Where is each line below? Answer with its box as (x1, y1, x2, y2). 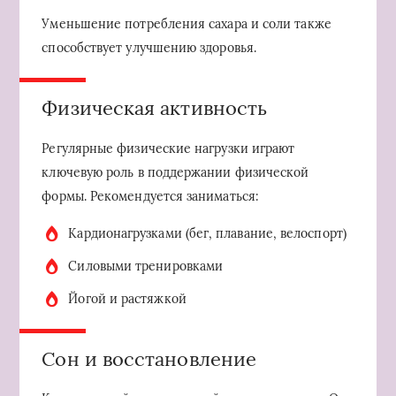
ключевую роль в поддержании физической (42, 164, 309, 180)
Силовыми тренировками (68, 257, 224, 274)
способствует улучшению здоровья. (42, 40, 256, 57)
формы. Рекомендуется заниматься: (42, 187, 259, 204)
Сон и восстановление (42, 346, 257, 371)
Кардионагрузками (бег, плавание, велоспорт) (68, 225, 346, 241)
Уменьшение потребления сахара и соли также (42, 16, 331, 33)
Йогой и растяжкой (68, 290, 187, 307)
